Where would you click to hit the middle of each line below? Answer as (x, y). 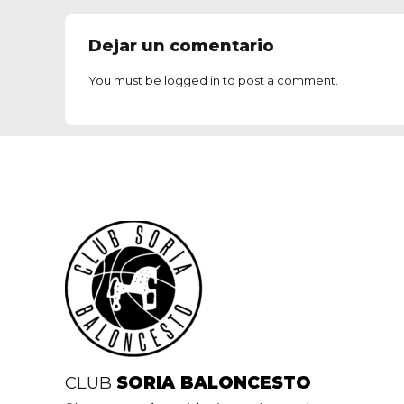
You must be (126, 81)
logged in (192, 81)
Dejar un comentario (181, 46)
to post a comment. (279, 81)
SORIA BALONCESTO (214, 383)
